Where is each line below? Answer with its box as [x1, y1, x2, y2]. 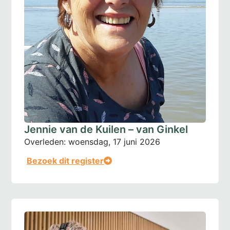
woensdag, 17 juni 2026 [68, 136, 161, 147]
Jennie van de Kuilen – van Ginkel [24, 123, 188, 136]
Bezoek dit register [27, 155, 104, 166]
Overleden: [24, 136, 66, 147]
